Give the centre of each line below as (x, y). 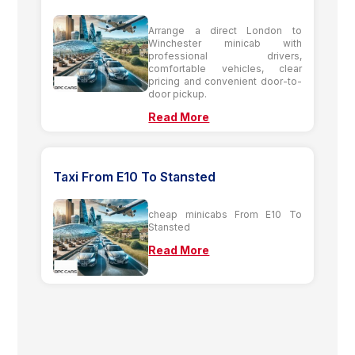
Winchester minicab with (225, 43)
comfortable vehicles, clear (225, 68)
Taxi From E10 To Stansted (135, 176)
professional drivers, (225, 55)
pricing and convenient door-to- (225, 81)
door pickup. (178, 94)
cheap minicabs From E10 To (225, 214)
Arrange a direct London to (225, 30)
